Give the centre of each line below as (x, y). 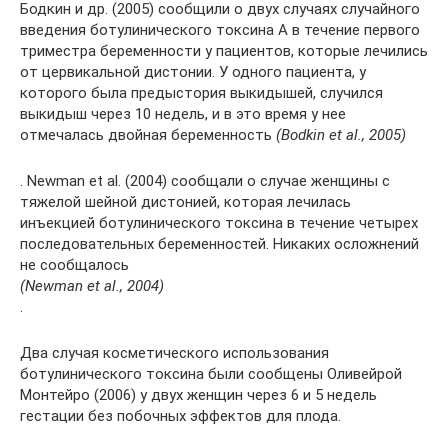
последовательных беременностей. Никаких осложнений (219, 243)
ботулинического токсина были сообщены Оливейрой (211, 373)
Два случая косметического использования (174, 352)
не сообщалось (74, 264)
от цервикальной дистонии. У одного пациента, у (193, 71)
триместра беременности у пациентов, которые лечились (224, 50)
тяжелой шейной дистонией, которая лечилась (185, 201)
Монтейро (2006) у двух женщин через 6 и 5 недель (198, 394)
